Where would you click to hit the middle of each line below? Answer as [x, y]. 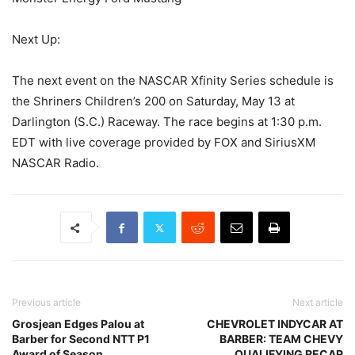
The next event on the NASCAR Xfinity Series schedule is [173, 81]
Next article [318, 303]
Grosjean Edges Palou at [78, 324]
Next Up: [36, 40]
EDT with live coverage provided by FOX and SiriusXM [164, 143]
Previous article [46, 303]
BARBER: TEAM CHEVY [281, 339]
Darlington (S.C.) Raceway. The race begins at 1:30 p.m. [167, 122]
